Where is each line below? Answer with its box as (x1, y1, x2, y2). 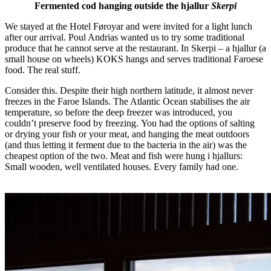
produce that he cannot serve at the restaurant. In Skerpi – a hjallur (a (5, 42, 266, 53)
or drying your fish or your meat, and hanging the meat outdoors (5, 128, 249, 139)
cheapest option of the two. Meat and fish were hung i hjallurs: (5, 150, 243, 161)
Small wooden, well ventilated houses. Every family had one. (5, 161, 238, 172)
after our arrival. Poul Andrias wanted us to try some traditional (5, 31, 244, 42)
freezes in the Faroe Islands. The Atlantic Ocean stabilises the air (5, 96, 250, 106)
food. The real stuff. (5, 64, 80, 75)
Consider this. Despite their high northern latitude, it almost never (5, 85, 253, 96)
